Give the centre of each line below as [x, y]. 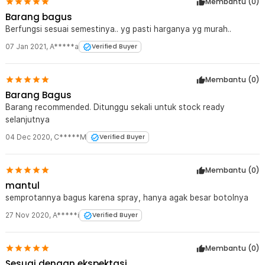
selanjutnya [28, 119]
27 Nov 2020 [27, 215]
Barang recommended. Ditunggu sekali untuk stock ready [115, 107]
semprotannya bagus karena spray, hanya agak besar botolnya [127, 198]
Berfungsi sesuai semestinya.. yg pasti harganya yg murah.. [118, 29]
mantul [22, 185]
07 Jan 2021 [26, 46]
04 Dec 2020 [28, 137]
